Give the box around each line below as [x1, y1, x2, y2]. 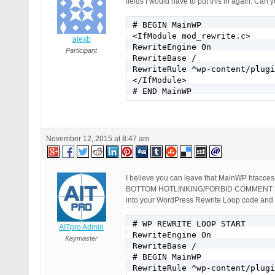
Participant [66, 47, 97, 55]
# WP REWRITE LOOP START [133, 219, 246, 229]
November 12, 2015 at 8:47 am [46, 134, 149, 144]
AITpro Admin [59, 223, 104, 232]
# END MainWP [133, 87, 192, 96]
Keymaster [65, 234, 98, 242]
